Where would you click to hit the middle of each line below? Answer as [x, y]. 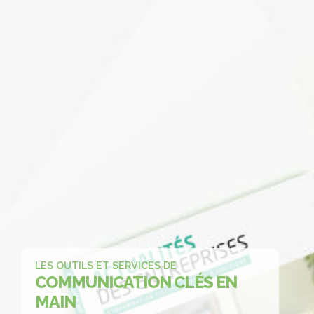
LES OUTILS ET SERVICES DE [106, 265]
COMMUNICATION [104, 282]
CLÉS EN [205, 282]
